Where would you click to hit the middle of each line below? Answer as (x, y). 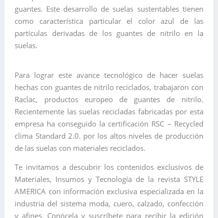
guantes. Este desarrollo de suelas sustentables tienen (109, 9)
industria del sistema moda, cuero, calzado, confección (109, 203)
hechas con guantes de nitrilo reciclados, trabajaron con (109, 87)
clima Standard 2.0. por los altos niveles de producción (109, 136)
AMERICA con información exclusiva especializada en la (109, 191)
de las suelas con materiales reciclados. (80, 148)
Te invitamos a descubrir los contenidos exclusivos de (109, 167)
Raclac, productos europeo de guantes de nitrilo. (109, 99)
